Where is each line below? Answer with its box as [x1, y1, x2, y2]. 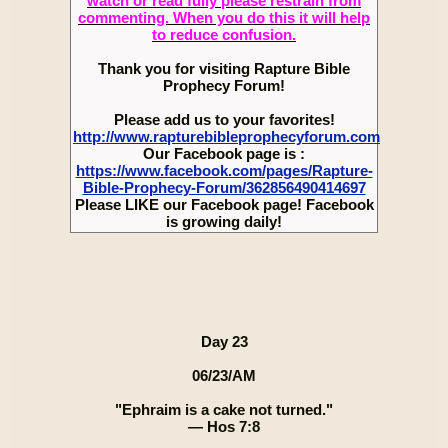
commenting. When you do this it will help [78, 9, 370, 26]
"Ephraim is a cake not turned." [115, 401, 333, 418]
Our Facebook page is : [143, 145, 305, 162]
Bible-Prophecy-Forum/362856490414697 [82, 179, 366, 196]
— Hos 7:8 [188, 418, 260, 435]
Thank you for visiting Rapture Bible [98, 60, 350, 77]
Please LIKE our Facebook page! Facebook [74, 196, 374, 213]
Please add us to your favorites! [113, 111, 335, 128]
